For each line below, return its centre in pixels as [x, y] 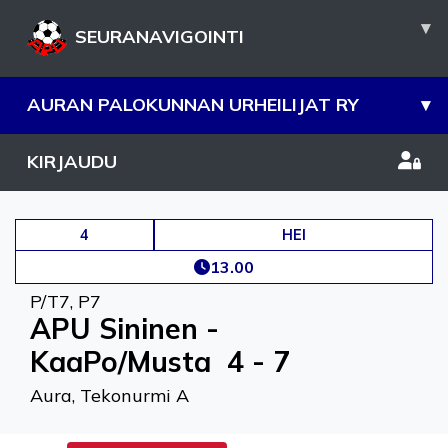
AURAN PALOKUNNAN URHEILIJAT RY [193, 104]
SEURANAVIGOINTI [159, 36]
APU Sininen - [124, 328]
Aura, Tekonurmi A [109, 395]
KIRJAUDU [72, 161]
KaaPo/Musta [120, 361]
